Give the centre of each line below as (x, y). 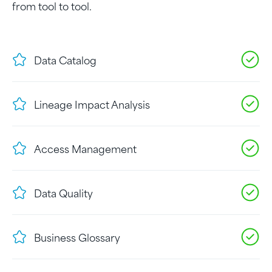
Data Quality (63, 193)
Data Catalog (65, 60)
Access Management (85, 148)
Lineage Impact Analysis (92, 104)
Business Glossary (77, 237)
